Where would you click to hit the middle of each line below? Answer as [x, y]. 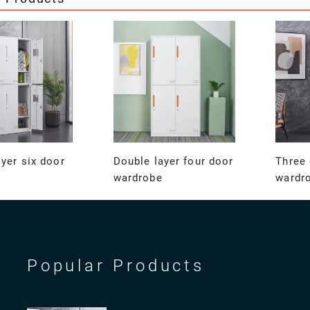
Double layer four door [173, 162]
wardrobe [138, 178]
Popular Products [116, 266]
